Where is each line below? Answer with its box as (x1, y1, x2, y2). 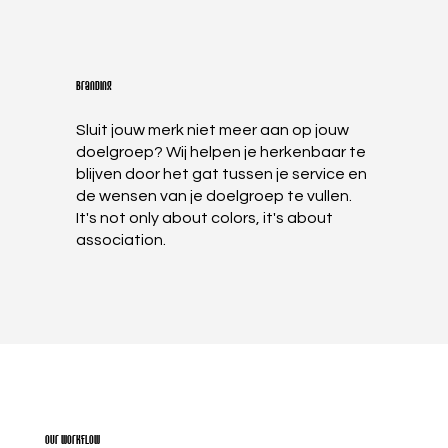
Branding (75, 80, 112, 94)
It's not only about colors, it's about (75, 209, 333, 226)
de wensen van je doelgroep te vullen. (75, 187, 352, 204)
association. (75, 231, 166, 248)
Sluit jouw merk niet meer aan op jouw (75, 121, 349, 138)
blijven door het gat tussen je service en (75, 165, 367, 182)
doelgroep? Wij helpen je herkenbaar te (75, 143, 366, 160)
